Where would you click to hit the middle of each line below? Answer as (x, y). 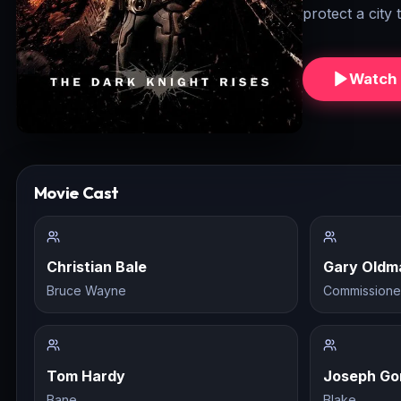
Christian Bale (97, 266)
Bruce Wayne (87, 290)
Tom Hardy (86, 375)
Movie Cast (77, 192)
